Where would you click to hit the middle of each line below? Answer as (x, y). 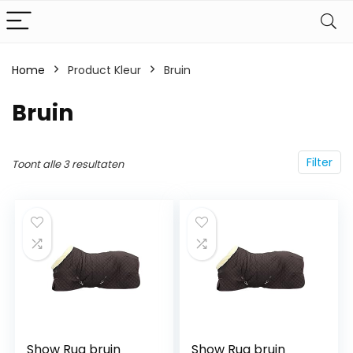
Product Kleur (104, 70)
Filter (320, 162)
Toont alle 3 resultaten (68, 164)
